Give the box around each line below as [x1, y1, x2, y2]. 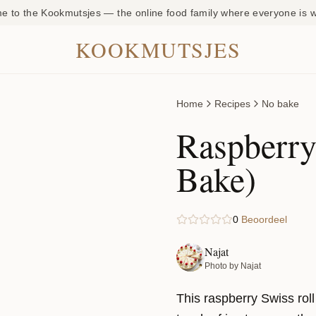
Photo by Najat [205, 261, 261, 271]
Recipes [214, 98, 250, 109]
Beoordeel [241, 214, 287, 225]
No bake [262, 98, 299, 109]
